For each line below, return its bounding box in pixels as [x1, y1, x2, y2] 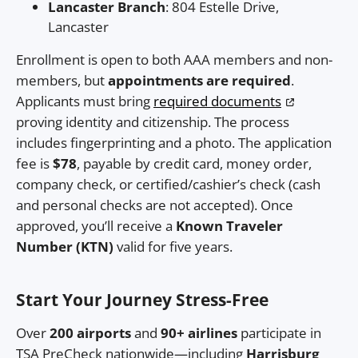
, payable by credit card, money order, [77, 154, 312, 173]
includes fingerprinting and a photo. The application [16, 133, 332, 153]
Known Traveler [176, 217, 283, 236]
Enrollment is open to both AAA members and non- [16, 50, 332, 70]
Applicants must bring [16, 92, 153, 111]
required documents [153, 92, 281, 111]
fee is [16, 154, 53, 173]
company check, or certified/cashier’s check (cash [16, 175, 320, 194]
